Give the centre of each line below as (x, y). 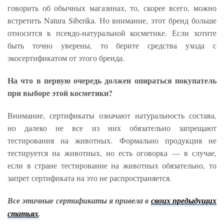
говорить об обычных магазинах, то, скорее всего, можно (112, 8)
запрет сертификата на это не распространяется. (89, 178)
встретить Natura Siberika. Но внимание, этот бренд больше (112, 20)
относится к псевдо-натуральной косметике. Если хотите (112, 33)
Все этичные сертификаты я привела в (79, 201)
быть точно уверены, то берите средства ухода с (112, 45)
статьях (23, 214)
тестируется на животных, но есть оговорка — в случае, (112, 153)
